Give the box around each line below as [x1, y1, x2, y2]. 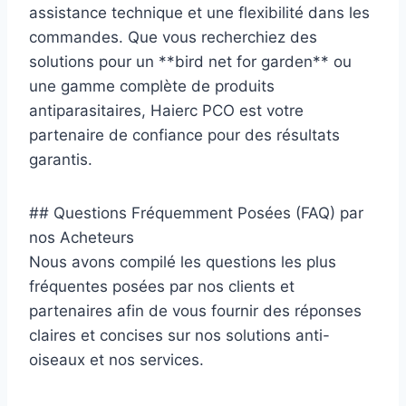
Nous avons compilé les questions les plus [29, 252, 336, 271]
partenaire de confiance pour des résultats [29, 125, 340, 144]
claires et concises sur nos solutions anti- [29, 325, 330, 344]
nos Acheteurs [29, 227, 134, 246]
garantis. [29, 150, 92, 169]
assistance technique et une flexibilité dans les [29, 3, 370, 22]
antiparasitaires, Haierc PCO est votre [29, 101, 304, 120]
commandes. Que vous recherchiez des [29, 27, 317, 46]
